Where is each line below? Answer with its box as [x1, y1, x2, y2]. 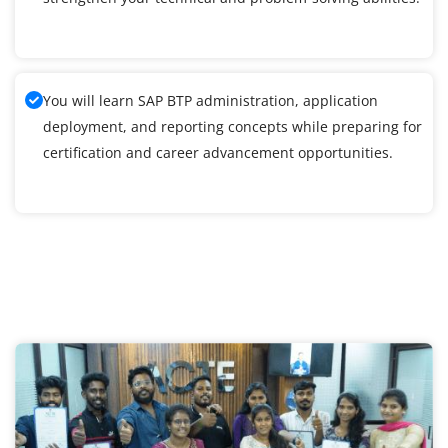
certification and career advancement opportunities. [43, 143, 393, 163]
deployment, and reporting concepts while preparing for [43, 117, 422, 137]
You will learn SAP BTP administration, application [43, 91, 378, 111]
